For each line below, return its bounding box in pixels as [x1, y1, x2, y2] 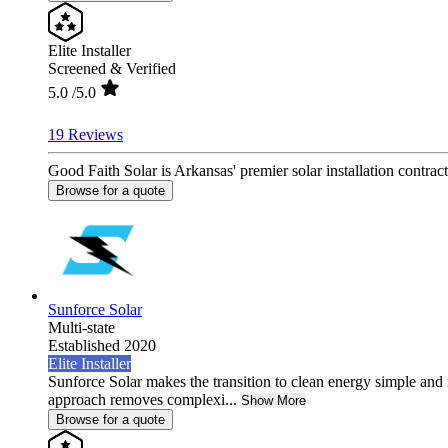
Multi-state [48, 318, 115, 336]
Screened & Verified [48, 59, 176, 77]
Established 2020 [48, 336, 156, 354]
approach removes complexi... [48, 390, 237, 408]
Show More [241, 392, 306, 408]
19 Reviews [48, 125, 123, 143]
